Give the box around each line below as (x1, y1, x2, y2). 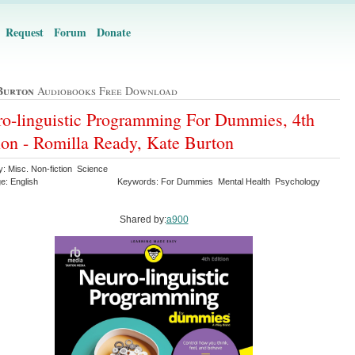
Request (6, 24, 44, 40)
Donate (97, 24, 131, 40)
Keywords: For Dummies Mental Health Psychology (117, 176, 323, 186)
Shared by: (119, 213, 166, 225)
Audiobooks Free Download (34, 83, 177, 99)
